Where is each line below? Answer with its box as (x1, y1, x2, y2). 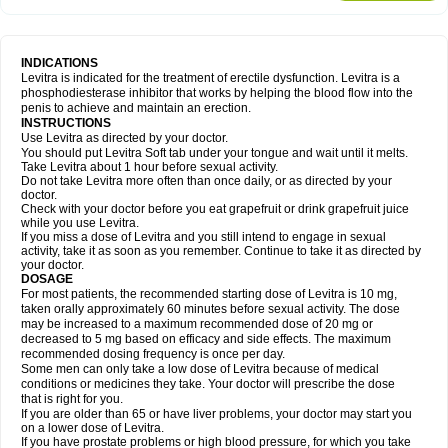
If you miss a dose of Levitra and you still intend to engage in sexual (21, 230, 386, 244)
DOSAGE (21, 272, 73, 286)
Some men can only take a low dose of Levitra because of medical (21, 362, 379, 376)
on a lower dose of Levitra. (21, 421, 164, 435)
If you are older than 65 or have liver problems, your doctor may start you (21, 407, 412, 421)
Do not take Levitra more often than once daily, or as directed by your (21, 174, 392, 188)
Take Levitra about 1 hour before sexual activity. (21, 160, 278, 174)
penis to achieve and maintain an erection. (21, 101, 251, 115)
